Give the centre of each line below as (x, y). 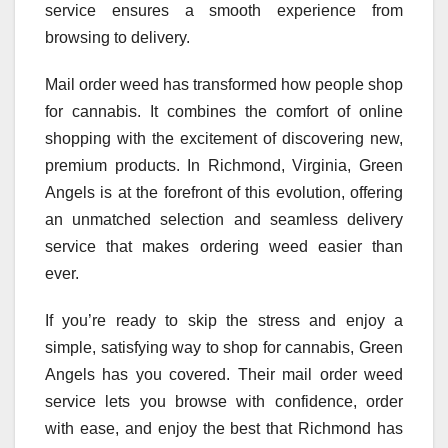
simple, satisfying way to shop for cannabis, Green (224, 347)
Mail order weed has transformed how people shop (224, 84)
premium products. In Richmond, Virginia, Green (224, 165)
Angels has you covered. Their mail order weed (224, 374)
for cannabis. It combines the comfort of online (224, 111)
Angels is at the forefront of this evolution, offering (224, 192)
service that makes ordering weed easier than (224, 246)
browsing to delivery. (117, 37)
